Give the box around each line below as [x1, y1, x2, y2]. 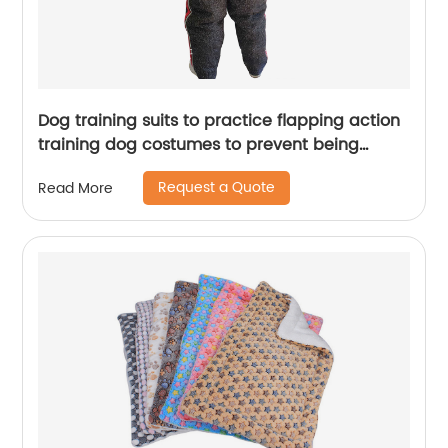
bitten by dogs [38, 156, 156, 183]
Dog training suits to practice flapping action [38, 108, 401, 135]
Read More [38, 176, 114, 200]
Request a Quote [158, 176, 276, 200]
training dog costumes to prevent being [38, 132, 360, 159]
